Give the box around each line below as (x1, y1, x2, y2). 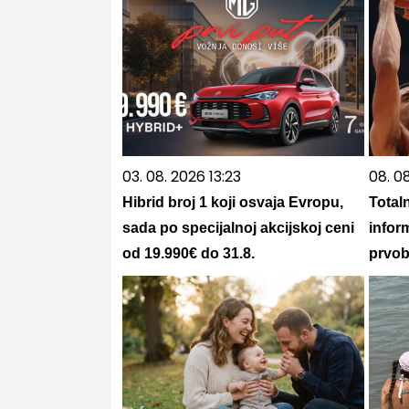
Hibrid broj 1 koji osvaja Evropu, (121, 194, 343, 210)
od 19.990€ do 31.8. (121, 246, 255, 261)
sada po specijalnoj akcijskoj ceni (121, 220, 354, 236)
